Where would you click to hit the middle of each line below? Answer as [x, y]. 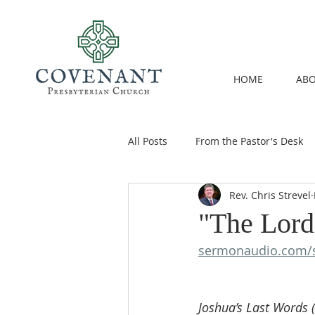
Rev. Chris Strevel [270, 195]
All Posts [148, 141]
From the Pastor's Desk [249, 141]
